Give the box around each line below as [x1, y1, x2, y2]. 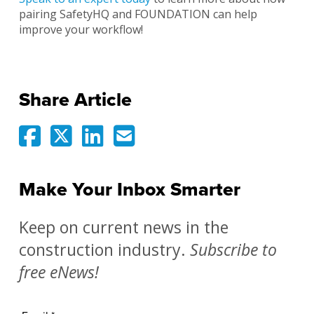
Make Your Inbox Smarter [18, 178, 240, 202]
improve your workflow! [18, 22, 143, 38]
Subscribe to [189, 238, 277, 261]
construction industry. [18, 238, 190, 261]
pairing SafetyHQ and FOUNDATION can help [18, 6, 257, 22]
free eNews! [18, 261, 99, 284]
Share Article [18, 88, 132, 112]
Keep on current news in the [18, 216, 228, 239]
